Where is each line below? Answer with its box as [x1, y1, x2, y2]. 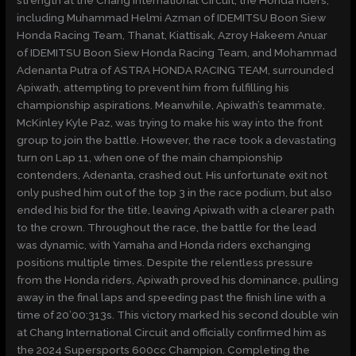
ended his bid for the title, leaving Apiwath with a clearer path [17, 203, 335, 216]
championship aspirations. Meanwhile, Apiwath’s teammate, [17, 98, 326, 111]
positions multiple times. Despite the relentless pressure [17, 255, 314, 269]
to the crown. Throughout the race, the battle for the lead [17, 220, 317, 234]
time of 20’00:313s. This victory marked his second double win [17, 308, 339, 321]
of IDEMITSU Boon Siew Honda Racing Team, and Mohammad [17, 45, 338, 59]
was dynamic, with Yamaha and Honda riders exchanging [17, 238, 311, 251]
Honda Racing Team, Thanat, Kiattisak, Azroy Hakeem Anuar [17, 28, 328, 41]
